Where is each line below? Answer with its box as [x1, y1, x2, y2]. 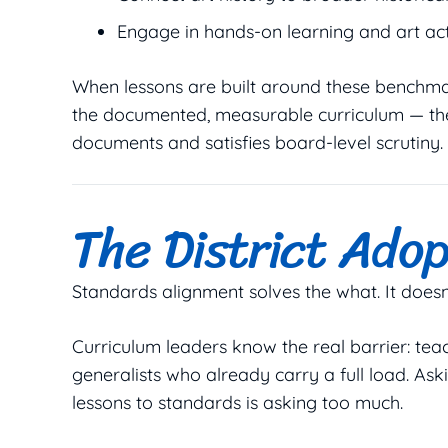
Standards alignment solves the [72, 280, 336, 304]
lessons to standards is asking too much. [72, 391, 403, 415]
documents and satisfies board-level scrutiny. [72, 131, 443, 155]
